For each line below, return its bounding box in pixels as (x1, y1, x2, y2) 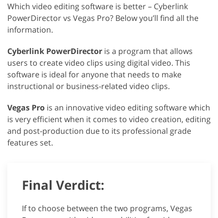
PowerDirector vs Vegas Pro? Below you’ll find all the (7, 13, 199, 24)
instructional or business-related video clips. (7, 81, 170, 92)
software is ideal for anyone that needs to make (7, 69, 182, 80)
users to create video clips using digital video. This (7, 57, 190, 69)
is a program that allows (102, 46, 193, 57)
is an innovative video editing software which (45, 102, 210, 113)
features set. (7, 137, 53, 148)
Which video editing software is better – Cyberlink (7, 1, 188, 12)
